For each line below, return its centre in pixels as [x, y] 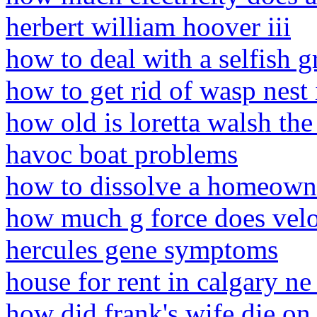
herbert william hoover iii [148, 27]
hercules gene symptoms [142, 249]
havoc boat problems [122, 154]
